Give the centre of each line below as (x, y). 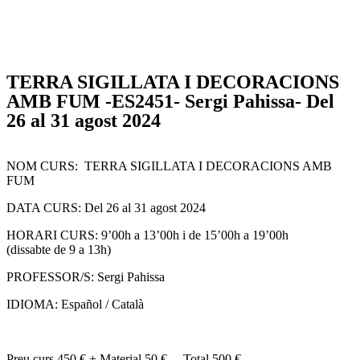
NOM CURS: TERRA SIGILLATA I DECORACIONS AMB (169, 166)
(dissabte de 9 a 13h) (59, 250)
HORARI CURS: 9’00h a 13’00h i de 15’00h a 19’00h (147, 235)
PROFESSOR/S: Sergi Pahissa (86, 277)
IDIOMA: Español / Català (75, 304)
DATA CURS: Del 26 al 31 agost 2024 (106, 208)
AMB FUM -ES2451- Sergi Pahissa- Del (170, 101)
